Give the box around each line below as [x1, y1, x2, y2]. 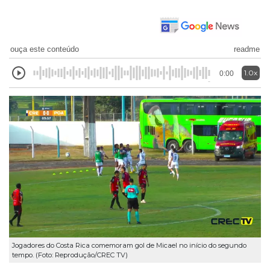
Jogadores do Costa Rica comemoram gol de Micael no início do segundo [12, 240, 246, 250]
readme [234, 44, 260, 54]
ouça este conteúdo [10, 44, 79, 54]
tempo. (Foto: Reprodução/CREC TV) [12, 250, 128, 259]
